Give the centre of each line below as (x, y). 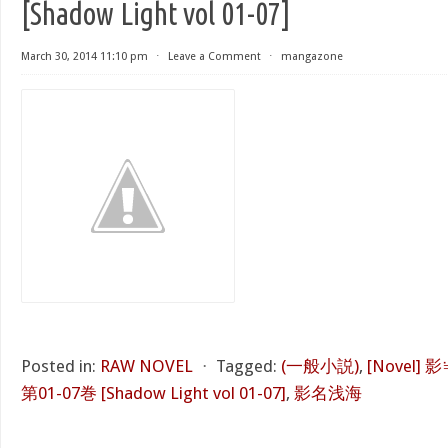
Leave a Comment (214, 56)
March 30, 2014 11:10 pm (84, 56)
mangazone (312, 56)
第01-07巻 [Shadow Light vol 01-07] (153, 393)
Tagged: (246, 366)
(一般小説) (320, 366)
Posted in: (58, 366)
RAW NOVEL (146, 366)
